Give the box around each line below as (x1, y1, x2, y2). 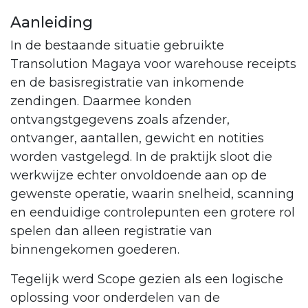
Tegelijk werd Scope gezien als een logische (10, 272, 283, 287)
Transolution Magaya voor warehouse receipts (10, 56, 296, 72)
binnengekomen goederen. (10, 242, 179, 258)
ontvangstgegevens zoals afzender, (10, 112, 230, 128)
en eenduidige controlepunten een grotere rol (10, 205, 295, 221)
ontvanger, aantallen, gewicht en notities (10, 131, 264, 146)
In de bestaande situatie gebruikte (10, 38, 224, 54)
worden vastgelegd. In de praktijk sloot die (10, 149, 272, 165)
